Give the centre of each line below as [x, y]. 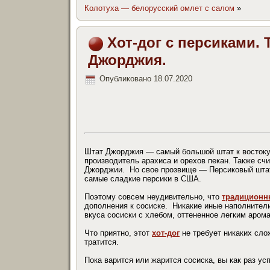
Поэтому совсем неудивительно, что [153, 196]
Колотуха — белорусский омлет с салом [159, 8]
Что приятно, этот [118, 233]
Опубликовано [125, 79]
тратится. [102, 242]
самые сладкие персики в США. [143, 178]
